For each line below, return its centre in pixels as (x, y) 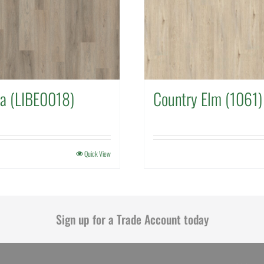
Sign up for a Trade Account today (132, 220)
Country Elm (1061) (207, 99)
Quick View (97, 154)
